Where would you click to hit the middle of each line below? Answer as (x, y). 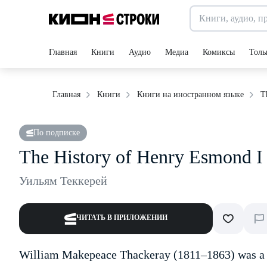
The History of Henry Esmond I (141, 157)
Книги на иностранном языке (190, 94)
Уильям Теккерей (63, 181)
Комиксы (219, 52)
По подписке (57, 133)
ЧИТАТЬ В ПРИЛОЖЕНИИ (122, 218)
